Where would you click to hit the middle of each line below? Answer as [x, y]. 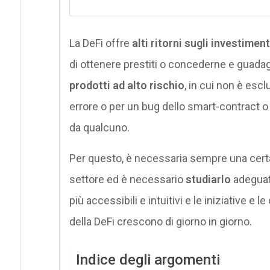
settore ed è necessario [126, 179]
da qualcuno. [99, 127]
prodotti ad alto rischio [127, 85]
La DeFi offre [100, 43]
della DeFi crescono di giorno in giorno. [160, 221]
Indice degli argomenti [148, 260]
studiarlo [207, 179]
